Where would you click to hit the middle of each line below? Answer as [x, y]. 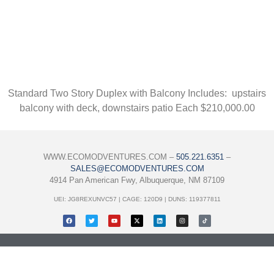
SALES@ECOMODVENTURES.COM [137, 168]
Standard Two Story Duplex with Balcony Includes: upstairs [137, 93]
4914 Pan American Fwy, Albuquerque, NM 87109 [137, 180]
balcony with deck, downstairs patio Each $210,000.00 [137, 108]
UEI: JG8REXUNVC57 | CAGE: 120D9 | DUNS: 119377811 [137, 199]
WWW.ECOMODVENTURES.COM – [110, 157]
